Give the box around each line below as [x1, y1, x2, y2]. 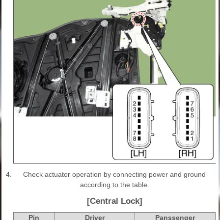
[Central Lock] [86, 196, 142, 206]
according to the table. [80, 180, 149, 189]
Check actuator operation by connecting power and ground [23, 170, 206, 178]
